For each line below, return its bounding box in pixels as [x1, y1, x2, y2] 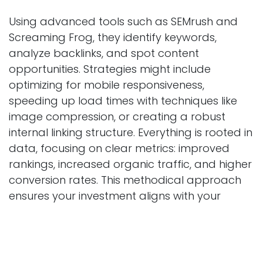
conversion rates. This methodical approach [9, 172, 241, 187]
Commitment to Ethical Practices [9, 245, 182, 260]
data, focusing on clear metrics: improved [9, 140, 230, 156]
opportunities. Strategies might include [9, 61, 211, 76]
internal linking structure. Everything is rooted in [9, 124, 252, 140]
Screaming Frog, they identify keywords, [9, 29, 217, 45]
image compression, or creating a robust [9, 109, 225, 124]
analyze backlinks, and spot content [9, 45, 199, 60]
